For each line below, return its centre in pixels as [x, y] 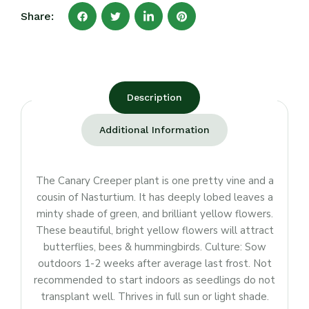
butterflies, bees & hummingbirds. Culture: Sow [154, 247]
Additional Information [154, 130]
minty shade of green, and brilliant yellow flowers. [154, 214]
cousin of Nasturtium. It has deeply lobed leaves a [154, 197]
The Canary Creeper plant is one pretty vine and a [154, 181]
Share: [37, 16]
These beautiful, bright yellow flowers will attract [154, 230]
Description [154, 97]
